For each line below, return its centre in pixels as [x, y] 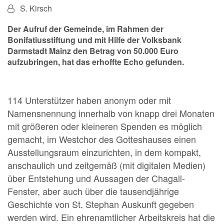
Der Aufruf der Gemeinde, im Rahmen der [85, 29]
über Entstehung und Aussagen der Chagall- [96, 178]
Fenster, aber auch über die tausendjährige [93, 191]
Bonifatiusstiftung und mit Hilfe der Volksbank [94, 40]
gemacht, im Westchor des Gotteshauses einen [102, 139]
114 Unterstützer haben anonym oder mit [89, 100]
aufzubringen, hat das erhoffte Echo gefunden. [96, 62]
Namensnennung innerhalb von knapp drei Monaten [111, 113]
